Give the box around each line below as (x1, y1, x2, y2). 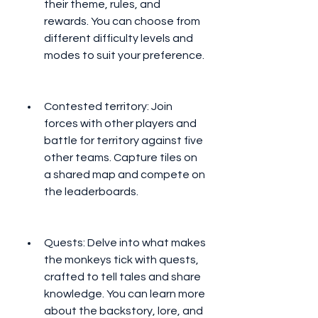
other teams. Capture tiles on (44, 152, 197, 163)
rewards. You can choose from (44, 16, 200, 27)
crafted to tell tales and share (44, 271, 201, 283)
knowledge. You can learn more (44, 288, 205, 300)
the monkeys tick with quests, (44, 254, 199, 265)
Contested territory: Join (44, 101, 172, 112)
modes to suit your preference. (44, 50, 204, 61)
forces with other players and (44, 118, 197, 129)
